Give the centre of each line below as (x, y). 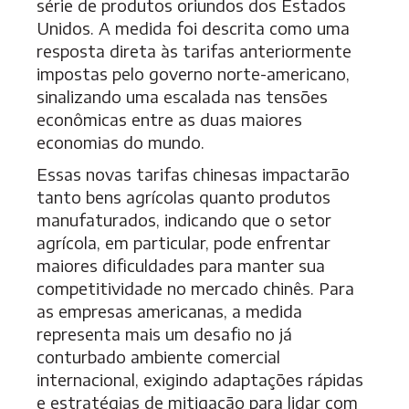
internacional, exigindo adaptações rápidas (200, 380)
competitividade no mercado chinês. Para (195, 288)
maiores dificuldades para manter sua (181, 266)
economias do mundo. (121, 142)
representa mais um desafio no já (164, 334)
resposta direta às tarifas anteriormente (194, 51)
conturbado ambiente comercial (158, 357)
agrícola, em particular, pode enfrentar (184, 243)
